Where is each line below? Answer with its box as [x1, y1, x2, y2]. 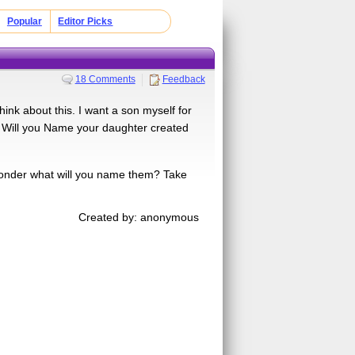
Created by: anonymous [78, 210, 200, 223]
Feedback [162, 73, 205, 85]
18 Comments [74, 73, 136, 85]
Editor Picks [58, 16, 113, 27]
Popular [6, 16, 42, 27]
